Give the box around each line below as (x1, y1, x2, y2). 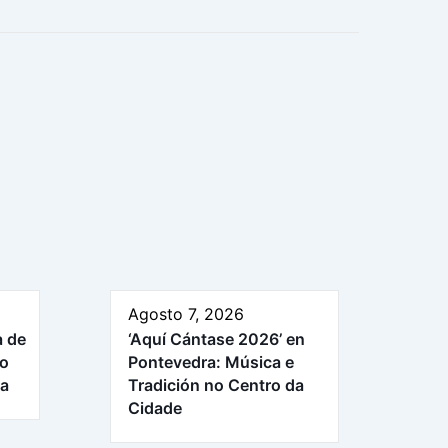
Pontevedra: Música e (128, 352, 294, 373)
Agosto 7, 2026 (128, 304, 244, 325)
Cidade (128, 398, 182, 419)
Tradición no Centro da (128, 375, 304, 396)
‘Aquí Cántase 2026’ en (128, 329, 305, 350)
